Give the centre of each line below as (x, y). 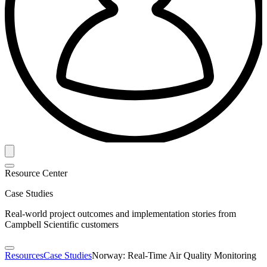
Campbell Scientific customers (62, 224)
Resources (24, 255)
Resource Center (36, 173)
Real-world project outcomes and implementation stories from (120, 213)
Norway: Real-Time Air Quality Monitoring (174, 255)
